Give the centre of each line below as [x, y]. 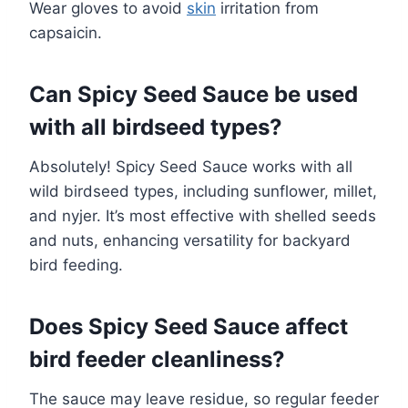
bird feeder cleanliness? [157, 359]
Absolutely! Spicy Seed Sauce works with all [191, 166]
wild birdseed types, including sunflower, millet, [203, 191]
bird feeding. [76, 265]
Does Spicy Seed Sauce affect [189, 326]
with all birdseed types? [156, 127]
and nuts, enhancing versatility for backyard [190, 240]
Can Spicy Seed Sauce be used [194, 94]
